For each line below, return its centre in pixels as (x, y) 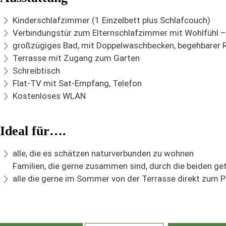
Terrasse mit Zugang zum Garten (76, 58)
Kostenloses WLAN (49, 96)
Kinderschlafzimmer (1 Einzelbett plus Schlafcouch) (111, 20)
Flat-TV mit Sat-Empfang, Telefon (77, 83)
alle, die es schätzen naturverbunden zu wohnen (103, 153)
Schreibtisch (36, 71)
